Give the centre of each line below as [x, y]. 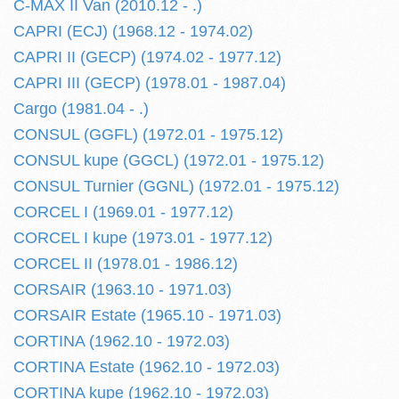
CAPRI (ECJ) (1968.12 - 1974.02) [133, 31]
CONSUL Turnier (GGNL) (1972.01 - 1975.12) [176, 186]
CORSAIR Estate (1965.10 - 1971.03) [147, 315]
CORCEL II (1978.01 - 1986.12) [126, 264]
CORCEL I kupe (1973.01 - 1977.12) [143, 238]
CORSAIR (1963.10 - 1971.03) [122, 289]
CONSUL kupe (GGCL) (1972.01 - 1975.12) [169, 160]
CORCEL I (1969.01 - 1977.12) [123, 212]
